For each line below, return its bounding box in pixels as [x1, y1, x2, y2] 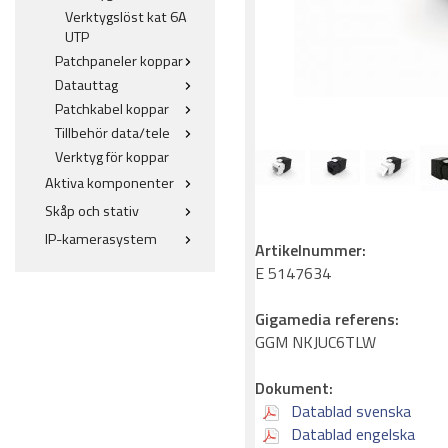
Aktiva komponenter [45, 172, 174, 194]
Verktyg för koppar [55, 146, 169, 168]
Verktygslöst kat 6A [65, 6, 187, 28]
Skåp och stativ [45, 200, 139, 222]
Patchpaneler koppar [55, 50, 183, 72]
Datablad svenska [287, 398, 411, 423]
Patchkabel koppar [55, 98, 169, 120]
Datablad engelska [287, 421, 415, 446]
